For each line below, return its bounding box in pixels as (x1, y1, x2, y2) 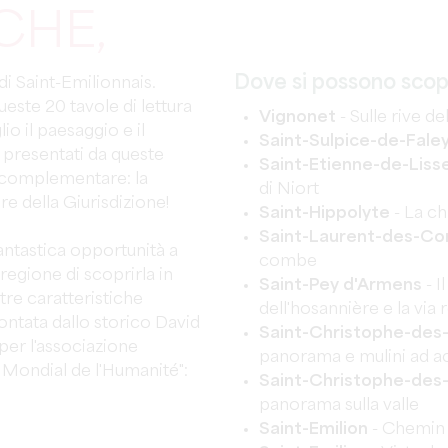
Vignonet (259, 109, 336, 126)
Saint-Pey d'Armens (259, 277, 422, 294)
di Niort (259, 181, 319, 198)
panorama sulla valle (259, 397, 419, 414)
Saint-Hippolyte (259, 205, 390, 222)
